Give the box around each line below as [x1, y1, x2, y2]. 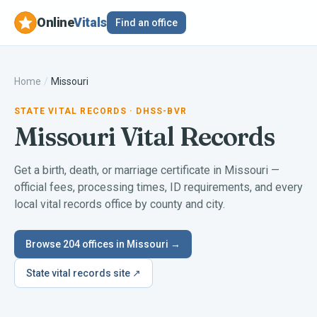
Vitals [74, 15, 107, 30]
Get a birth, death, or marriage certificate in [14, 163, 224, 177]
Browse [25, 238, 63, 250]
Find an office [115, 17, 178, 28]
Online [37, 15, 74, 30]
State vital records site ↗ [26, 267, 141, 279]
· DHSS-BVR [126, 106, 188, 116]
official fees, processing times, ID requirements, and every [14, 180, 303, 194]
